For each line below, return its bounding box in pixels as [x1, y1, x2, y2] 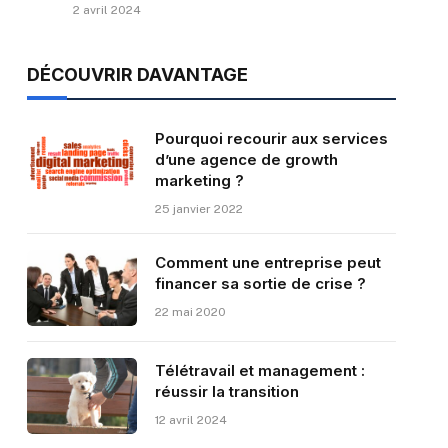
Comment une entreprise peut [154, 253, 381, 273]
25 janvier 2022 [154, 202, 243, 217]
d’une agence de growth [154, 150, 338, 170]
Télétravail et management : [154, 361, 365, 381]
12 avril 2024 [154, 413, 227, 428]
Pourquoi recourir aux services [154, 129, 388, 149]
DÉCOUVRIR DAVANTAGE [26, 64, 248, 86]
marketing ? [154, 171, 244, 191]
